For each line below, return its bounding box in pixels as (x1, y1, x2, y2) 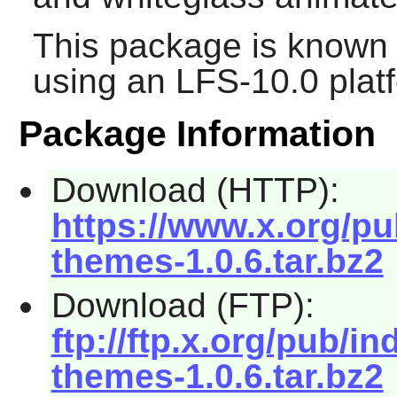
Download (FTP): (51, 285, 315, 324)
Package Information (18, 113, 376, 155)
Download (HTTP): (51, 171, 339, 210)
